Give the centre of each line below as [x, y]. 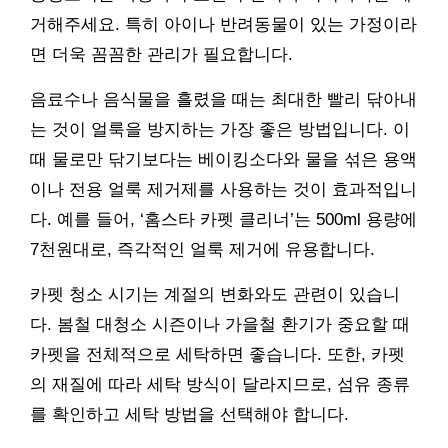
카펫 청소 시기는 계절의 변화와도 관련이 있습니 [215, 295]
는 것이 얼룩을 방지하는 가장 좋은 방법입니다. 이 [220, 130]
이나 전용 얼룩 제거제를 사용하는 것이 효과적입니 [223, 190]
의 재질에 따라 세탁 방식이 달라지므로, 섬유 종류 [220, 385]
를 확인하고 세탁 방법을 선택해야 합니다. [189, 415]
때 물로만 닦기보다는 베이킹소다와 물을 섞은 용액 [223, 160]
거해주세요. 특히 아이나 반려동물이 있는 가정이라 [223, 25]
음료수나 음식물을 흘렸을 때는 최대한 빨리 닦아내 [223, 100]
